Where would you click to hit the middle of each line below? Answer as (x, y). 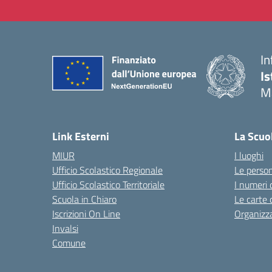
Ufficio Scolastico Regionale (107, 170)
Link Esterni (81, 136)
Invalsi (65, 228)
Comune (69, 243)
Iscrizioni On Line (86, 214)
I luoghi (249, 155)
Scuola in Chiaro (84, 199)
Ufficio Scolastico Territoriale (108, 185)
